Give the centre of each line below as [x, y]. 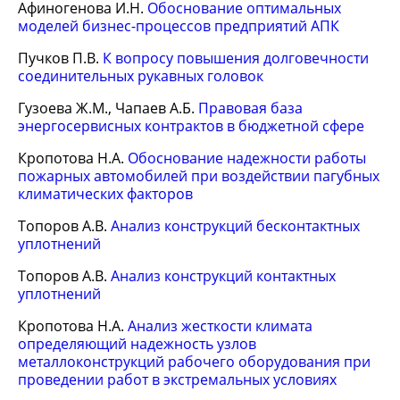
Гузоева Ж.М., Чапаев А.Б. [108, 108]
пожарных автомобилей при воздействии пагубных [199, 176]
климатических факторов [105, 194]
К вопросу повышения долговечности [236, 58]
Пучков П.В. [60, 58]
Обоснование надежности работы [247, 158]
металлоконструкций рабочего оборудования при [194, 362]
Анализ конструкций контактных [223, 276]
